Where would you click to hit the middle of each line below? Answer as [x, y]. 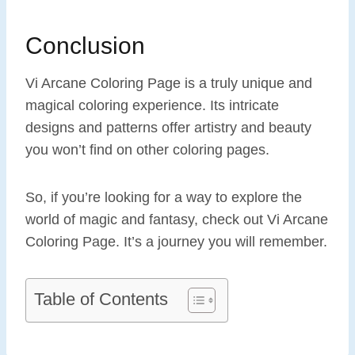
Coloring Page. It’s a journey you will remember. [176, 242]
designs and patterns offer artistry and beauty [168, 128]
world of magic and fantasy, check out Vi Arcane [177, 220]
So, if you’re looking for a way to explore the [164, 198]
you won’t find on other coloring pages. [147, 150]
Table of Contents [101, 300]
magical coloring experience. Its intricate [152, 106]
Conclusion [85, 46]
